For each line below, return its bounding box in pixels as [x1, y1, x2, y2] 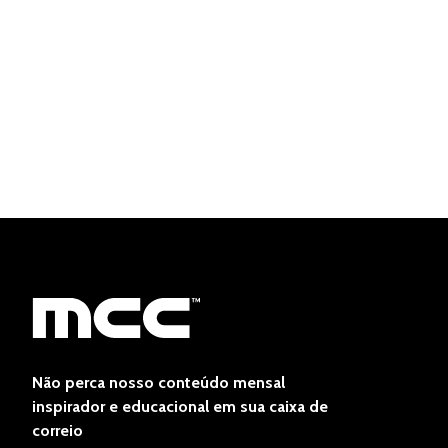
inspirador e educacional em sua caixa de [32, 396, 328, 416]
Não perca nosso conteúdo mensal [32, 372, 285, 392]
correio [32, 420, 83, 440]
